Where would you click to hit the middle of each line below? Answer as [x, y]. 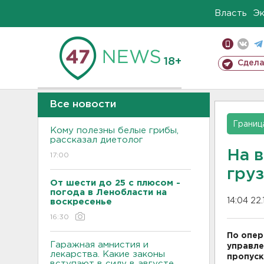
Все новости [83, 105]
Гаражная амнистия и [99, 245]
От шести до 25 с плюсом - [115, 183]
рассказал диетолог [97, 140]
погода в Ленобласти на [108, 192]
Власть [231, 13]
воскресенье [81, 202]
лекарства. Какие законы [108, 254]
